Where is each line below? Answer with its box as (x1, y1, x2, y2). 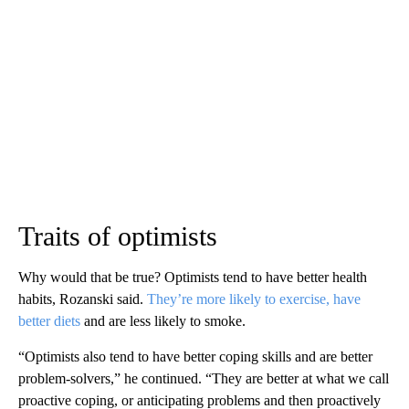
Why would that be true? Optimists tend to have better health (18, 269, 367, 286)
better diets (18, 313, 80, 330)
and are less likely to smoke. (80, 313, 246, 330)
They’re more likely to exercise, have (147, 291, 361, 308)
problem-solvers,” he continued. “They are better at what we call (18, 371, 389, 387)
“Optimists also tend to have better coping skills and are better (18, 349, 372, 365)
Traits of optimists (18, 221, 217, 252)
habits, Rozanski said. (18, 291, 147, 308)
